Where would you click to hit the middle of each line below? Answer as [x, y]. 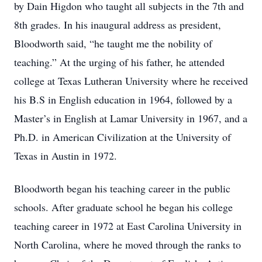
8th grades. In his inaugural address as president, [118, 25]
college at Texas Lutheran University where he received [131, 81]
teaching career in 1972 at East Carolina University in [128, 226]
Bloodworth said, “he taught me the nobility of [113, 43]
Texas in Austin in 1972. [65, 156]
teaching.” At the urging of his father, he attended [119, 62]
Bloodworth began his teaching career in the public [122, 188]
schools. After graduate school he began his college [123, 207]
